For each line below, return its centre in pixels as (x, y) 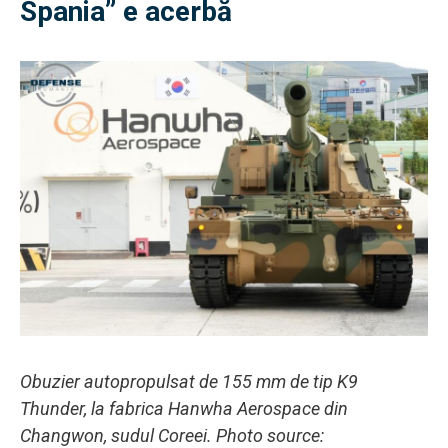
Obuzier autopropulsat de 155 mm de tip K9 (189, 381)
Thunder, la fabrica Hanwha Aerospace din (184, 408)
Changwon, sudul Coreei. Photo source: (172, 435)
